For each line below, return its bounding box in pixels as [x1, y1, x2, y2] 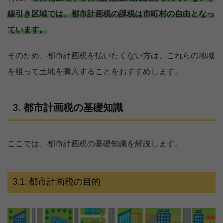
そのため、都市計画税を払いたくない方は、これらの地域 [7, 52, 215, 60]
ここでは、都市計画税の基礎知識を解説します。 [7, 140, 183, 148]
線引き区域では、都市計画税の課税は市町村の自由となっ [7, 10, 215, 18]
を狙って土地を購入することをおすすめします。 [7, 68, 183, 76]
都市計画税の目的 [29, 178, 101, 187]
